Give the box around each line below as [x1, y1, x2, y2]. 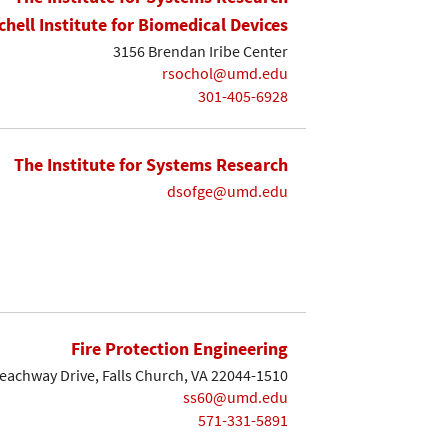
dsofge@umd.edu [167, 180, 288, 201]
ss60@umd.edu [183, 387, 288, 408]
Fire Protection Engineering [71, 336, 288, 360]
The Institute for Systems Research [14, 153, 288, 177]
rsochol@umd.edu [162, 63, 288, 84]
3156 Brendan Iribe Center [113, 40, 288, 61]
